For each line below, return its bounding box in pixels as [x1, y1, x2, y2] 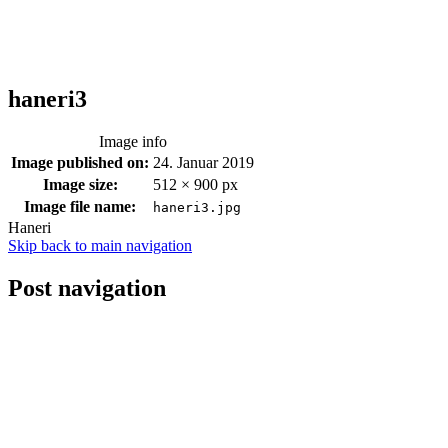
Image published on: [11, 153, 149, 171]
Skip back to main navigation [8, 236, 192, 254]
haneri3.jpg [153, 199, 241, 215]
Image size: [42, 175, 118, 193]
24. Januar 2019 [153, 153, 254, 171]
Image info [98, 132, 167, 150]
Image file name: [24, 197, 136, 215]
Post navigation [8, 274, 166, 301]
